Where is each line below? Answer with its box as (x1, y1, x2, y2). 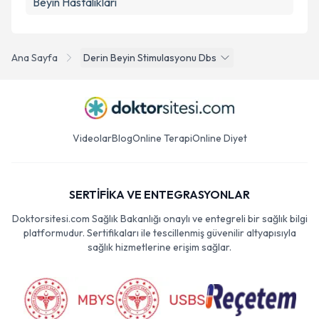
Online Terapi (132, 132, 192, 145)
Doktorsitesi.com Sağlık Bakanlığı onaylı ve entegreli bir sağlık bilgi (11, 212, 308, 225)
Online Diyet (192, 132, 247, 145)
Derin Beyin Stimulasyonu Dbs (83, 51, 216, 64)
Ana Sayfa (11, 51, 58, 64)
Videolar (72, 132, 112, 145)
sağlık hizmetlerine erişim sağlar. (88, 241, 231, 253)
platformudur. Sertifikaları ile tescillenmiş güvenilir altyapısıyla (23, 226, 296, 239)
